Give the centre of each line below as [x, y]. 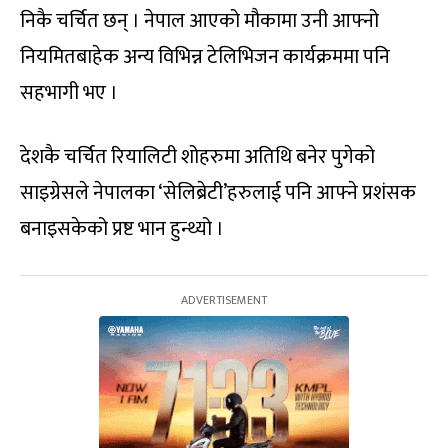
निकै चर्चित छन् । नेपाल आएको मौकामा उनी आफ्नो [199, 20]
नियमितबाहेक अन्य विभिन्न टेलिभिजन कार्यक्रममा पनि [205, 56]
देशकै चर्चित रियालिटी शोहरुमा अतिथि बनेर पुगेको [197, 156]
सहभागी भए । [69, 92]
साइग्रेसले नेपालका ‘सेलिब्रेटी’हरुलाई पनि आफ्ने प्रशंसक [218, 192]
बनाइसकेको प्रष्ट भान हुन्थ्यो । [122, 228]
